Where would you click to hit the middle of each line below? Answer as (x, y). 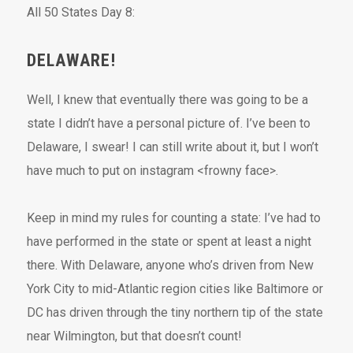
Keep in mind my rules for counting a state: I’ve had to (174, 218)
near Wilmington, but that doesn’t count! (135, 336)
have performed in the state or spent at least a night (169, 242)
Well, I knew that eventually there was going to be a (168, 100)
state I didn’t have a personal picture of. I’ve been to (169, 124)
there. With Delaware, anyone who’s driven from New (171, 266)
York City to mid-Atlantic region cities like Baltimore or (175, 289)
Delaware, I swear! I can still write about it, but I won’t (173, 147)
